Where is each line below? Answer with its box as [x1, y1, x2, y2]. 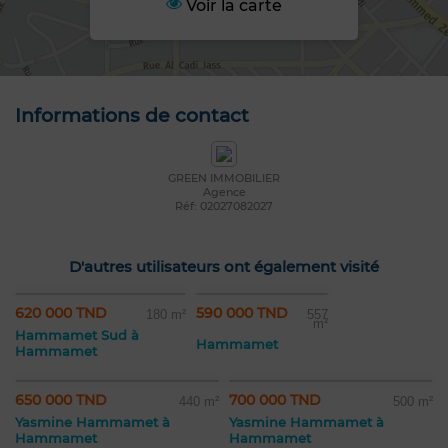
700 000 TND [229, 391, 321, 410]
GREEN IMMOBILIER [168, 171, 280, 186]
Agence [202, 185, 246, 200]
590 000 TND [196, 304, 288, 323]
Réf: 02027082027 [175, 199, 273, 214]
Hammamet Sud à [15, 327, 139, 344]
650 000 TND [15, 391, 107, 410]
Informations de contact [15, 104, 249, 128]
